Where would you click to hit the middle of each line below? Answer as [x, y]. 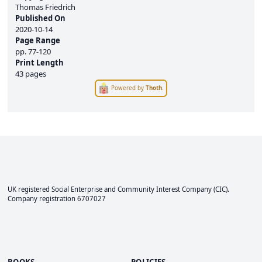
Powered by [129, 88]
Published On [40, 18]
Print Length [39, 63]
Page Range [38, 40]
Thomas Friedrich [45, 7]
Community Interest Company [165, 189]
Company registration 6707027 [57, 199]
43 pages [31, 74]
